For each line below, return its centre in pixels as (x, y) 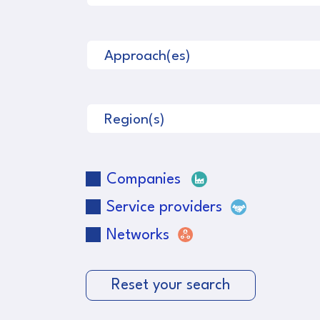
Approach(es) (147, 56)
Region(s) (134, 120)
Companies (144, 179)
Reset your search (171, 286)
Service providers (164, 207)
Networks (138, 235)
